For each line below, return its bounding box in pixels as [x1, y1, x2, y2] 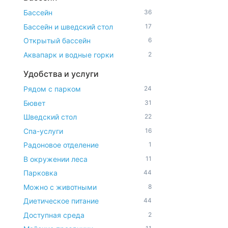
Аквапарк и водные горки [23, 50, 113, 59]
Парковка [23, 168, 58, 177]
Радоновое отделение [23, 140, 99, 149]
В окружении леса [23, 154, 88, 163]
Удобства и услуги [23, 68, 99, 79]
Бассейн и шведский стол [23, 22, 113, 31]
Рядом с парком [23, 84, 81, 93]
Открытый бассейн [23, 36, 91, 45]
